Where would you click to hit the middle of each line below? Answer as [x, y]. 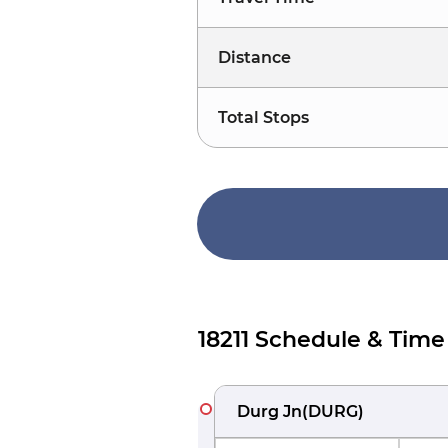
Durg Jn [269, 411]
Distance [254, 57]
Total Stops [263, 117]
